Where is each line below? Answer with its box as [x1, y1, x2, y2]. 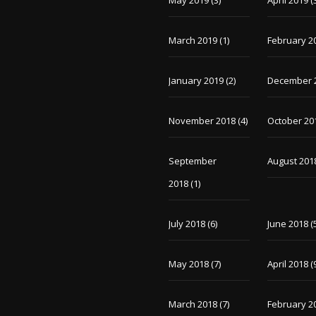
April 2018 [267, 257, 309, 270]
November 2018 [168, 114, 236, 127]
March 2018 [168, 298, 217, 310]
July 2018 [168, 217, 205, 230]
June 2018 [267, 217, 309, 230]
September [168, 154, 217, 167]
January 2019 [168, 74, 224, 87]
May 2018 [168, 257, 209, 270]
